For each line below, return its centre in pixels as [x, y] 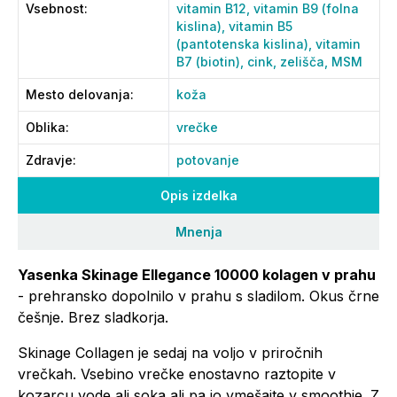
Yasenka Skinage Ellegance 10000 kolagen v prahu [197, 275]
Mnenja [198, 232]
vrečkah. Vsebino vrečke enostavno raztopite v [177, 374]
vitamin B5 [261, 26]
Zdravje [49, 160]
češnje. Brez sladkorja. [93, 317]
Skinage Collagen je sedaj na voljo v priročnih [170, 353]
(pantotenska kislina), [246, 44]
